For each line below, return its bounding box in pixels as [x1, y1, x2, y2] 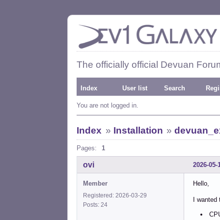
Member [83, 179, 108, 187]
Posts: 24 [83, 201, 110, 208]
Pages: [77, 144, 97, 152]
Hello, [193, 179, 209, 187]
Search [164, 84, 185, 92]
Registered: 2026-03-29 [83, 192, 147, 199]
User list [122, 84, 147, 92]
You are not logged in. [77, 102, 138, 109]
